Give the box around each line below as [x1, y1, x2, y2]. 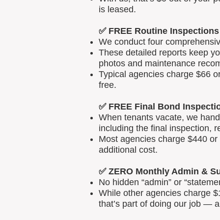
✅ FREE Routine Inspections [99, 26, 219, 36]
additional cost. [99, 145, 158, 155]
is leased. [99, 4, 136, 14]
